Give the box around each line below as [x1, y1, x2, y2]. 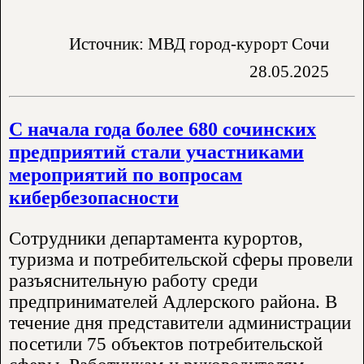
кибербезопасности [9, 185, 179, 208]
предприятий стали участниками [9, 140, 304, 162]
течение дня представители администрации [9, 313, 351, 334]
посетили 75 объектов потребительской [9, 334, 323, 355]
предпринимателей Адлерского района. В [9, 292, 337, 313]
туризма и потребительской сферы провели [9, 249, 353, 271]
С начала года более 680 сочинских [9, 117, 316, 140]
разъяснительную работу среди [9, 271, 258, 292]
